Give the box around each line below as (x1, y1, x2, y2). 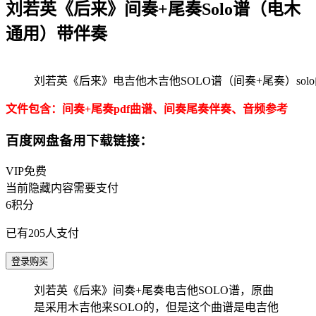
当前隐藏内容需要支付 (6, 182, 119, 195)
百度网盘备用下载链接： (6, 133, 153, 148)
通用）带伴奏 (6, 24, 107, 43)
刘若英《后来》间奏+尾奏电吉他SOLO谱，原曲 (34, 284, 274, 297)
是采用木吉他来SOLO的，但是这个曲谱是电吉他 (34, 301, 279, 314)
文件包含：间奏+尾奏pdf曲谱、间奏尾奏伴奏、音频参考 (6, 102, 288, 115)
